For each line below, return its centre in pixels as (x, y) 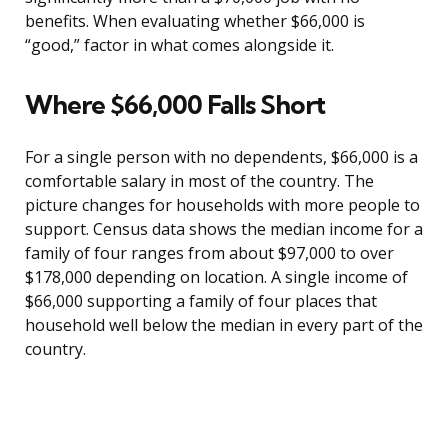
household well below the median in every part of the (224, 325)
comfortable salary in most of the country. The (199, 181)
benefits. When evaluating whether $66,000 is (195, 21)
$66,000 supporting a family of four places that (201, 301)
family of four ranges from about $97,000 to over (209, 253)
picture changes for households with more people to (222, 205)
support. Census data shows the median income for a (224, 229)
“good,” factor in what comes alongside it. (179, 45)
